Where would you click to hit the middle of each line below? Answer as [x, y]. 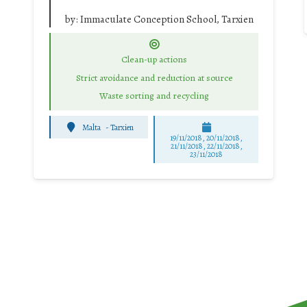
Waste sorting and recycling [154, 96]
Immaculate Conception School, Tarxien [167, 19]
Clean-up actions [154, 59]
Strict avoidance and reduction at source [154, 77]
